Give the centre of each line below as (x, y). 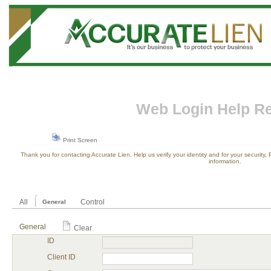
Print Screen (79, 140)
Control (93, 202)
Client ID (61, 257)
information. (225, 161)
